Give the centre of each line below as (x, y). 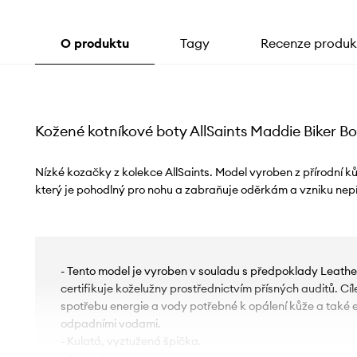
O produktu (94, 43)
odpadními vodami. (110, 324)
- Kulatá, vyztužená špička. (131, 341)
